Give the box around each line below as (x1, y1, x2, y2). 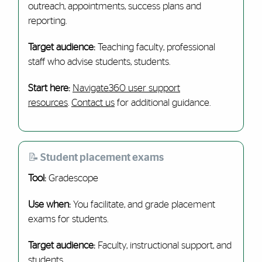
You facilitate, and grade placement (70, 199, 215, 209)
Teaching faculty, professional (97, 42, 215, 52)
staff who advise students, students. (27, 57, 170, 67)
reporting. (27, 16, 67, 26)
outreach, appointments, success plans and (27, 1, 201, 11)
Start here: (27, 83, 73, 93)
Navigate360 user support (72, 83, 180, 93)
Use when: (27, 199, 71, 209)
